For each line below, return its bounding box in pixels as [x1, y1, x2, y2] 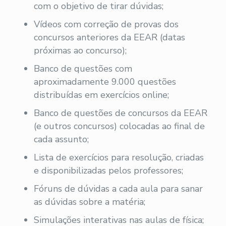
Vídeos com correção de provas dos [33, 18, 179, 30]
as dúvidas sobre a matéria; [33, 195, 145, 208]
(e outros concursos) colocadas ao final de [33, 120, 205, 132]
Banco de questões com [33, 62, 132, 75]
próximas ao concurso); [33, 44, 127, 56]
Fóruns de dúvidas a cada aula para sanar [33, 182, 203, 195]
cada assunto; [33, 133, 89, 145]
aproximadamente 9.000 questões [33, 75, 176, 88]
